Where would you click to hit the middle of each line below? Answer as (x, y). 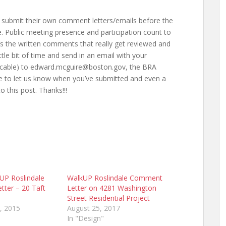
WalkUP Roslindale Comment (115, 178)
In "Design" (85, 218)
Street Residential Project (108, 198)
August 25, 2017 (93, 208)
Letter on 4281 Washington (111, 188)
